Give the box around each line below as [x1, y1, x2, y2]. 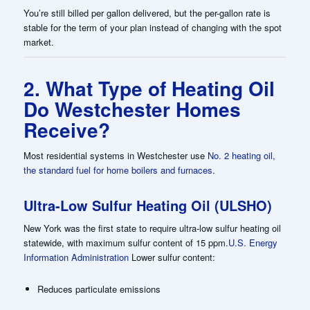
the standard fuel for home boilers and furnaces [23, 163, 212, 176]
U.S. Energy [228, 235, 277, 249]
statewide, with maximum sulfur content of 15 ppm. [23, 235, 228, 249]
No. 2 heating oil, [207, 148, 275, 162]
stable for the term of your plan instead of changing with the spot [23, 20, 282, 34]
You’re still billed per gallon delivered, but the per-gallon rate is [23, 6, 271, 19]
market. [23, 35, 54, 48]
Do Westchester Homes [23, 94, 241, 123]
